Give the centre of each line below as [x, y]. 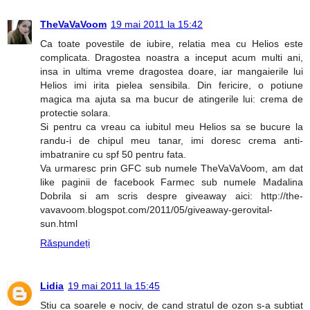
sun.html [59, 224]
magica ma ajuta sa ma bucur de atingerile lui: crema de [172, 99]
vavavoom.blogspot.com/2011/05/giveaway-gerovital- [156, 210]
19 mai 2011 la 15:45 [114, 285]
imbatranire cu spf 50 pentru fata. [113, 154]
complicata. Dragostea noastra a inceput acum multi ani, [172, 57]
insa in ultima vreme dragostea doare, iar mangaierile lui [172, 71]
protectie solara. [75, 113]
